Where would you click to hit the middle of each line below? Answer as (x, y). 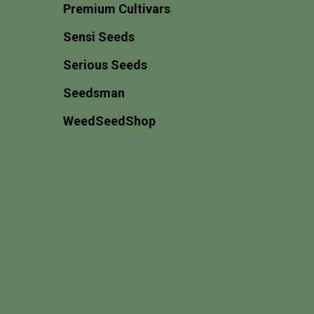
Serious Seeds (105, 65)
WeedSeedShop (109, 121)
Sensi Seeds (99, 37)
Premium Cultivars (117, 9)
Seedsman (94, 93)
